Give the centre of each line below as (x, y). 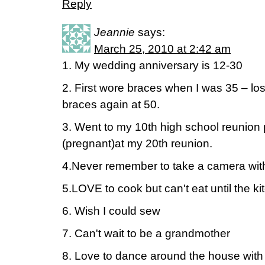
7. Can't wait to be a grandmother (146, 233)
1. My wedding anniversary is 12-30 (152, 65)
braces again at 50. (111, 104)
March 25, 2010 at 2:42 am (162, 49)
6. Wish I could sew (111, 211)
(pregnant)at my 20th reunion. (137, 143)
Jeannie (114, 32)
